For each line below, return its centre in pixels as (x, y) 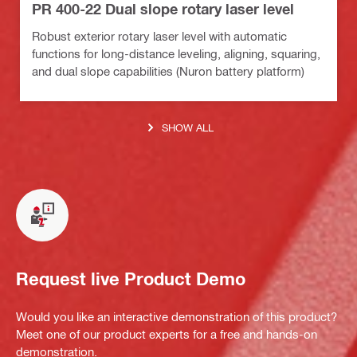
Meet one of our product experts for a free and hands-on (167, 333)
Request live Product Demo (131, 279)
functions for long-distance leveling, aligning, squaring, (176, 53)
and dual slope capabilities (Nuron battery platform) (168, 71)
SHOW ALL (188, 127)
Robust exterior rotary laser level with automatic (159, 35)
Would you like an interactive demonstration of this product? (177, 316)
